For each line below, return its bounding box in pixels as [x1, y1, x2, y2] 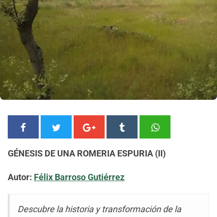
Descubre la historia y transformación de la [17, 204, 181, 215]
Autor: [8, 171, 32, 182]
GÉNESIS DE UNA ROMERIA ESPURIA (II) [8, 148, 166, 158]
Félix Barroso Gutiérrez [34, 171, 124, 182]
